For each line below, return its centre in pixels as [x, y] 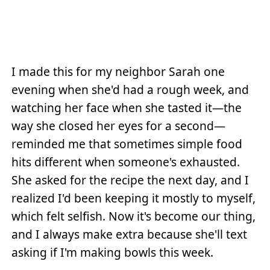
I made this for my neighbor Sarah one [118, 72]
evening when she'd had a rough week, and [130, 90]
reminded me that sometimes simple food [127, 144]
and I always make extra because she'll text [130, 234]
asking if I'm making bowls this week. [113, 253]
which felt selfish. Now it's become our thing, [134, 216]
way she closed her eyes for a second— [119, 126]
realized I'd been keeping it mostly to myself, [134, 198]
